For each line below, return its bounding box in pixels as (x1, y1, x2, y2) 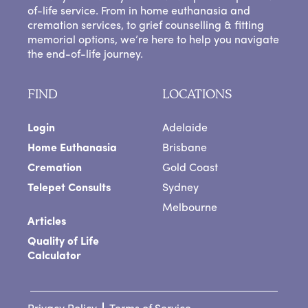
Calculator (27, 250, 81, 262)
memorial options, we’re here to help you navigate (27, 34, 279, 46)
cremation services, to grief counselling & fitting (27, 20, 264, 32)
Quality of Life (27, 236, 99, 247)
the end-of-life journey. (27, 49, 143, 60)
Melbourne (162, 202, 217, 214)
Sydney (162, 182, 199, 194)
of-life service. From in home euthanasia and (27, 5, 250, 17)
